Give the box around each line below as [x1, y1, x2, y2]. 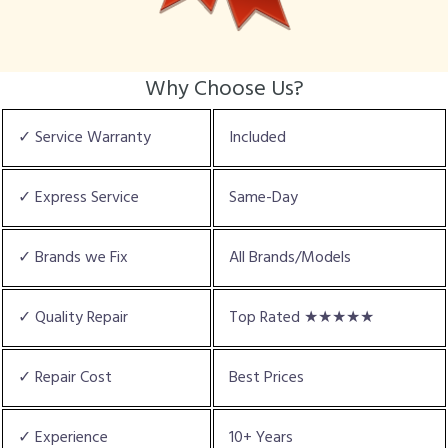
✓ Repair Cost [18, 364, 112, 391]
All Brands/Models [229, 244, 351, 271]
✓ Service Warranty [18, 124, 151, 151]
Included [229, 124, 286, 151]
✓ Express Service [18, 184, 139, 211]
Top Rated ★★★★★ [229, 304, 374, 331]
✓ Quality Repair [18, 304, 128, 331]
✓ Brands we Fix [18, 244, 128, 271]
